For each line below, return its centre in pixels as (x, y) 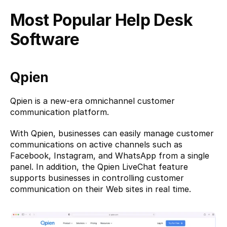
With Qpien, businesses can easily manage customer (112, 133)
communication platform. (60, 112)
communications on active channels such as (96, 144)
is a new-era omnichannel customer (104, 101)
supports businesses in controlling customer (97, 178)
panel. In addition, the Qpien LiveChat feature (99, 167)
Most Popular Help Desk (101, 20)
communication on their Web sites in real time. (101, 189)
